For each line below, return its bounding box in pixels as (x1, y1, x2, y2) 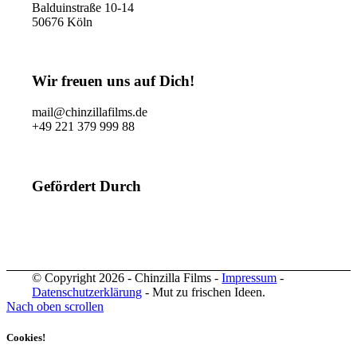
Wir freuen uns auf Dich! (32, 73, 195, 90)
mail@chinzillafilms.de (32, 105, 148, 120)
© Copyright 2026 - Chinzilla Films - (32, 270, 222, 284)
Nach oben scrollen (6, 299, 104, 313)
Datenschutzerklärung (32, 284, 143, 299)
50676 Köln (32, 14, 93, 29)
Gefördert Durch (32, 177, 142, 194)
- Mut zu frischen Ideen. (142, 284, 266, 299)
